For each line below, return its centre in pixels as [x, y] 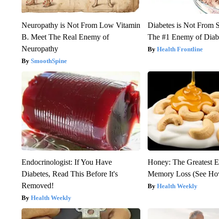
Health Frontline [180, 49]
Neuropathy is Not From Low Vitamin [81, 25]
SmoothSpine [49, 61]
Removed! [37, 185]
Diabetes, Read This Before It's [69, 174]
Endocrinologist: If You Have [66, 162]
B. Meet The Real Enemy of [65, 37]
